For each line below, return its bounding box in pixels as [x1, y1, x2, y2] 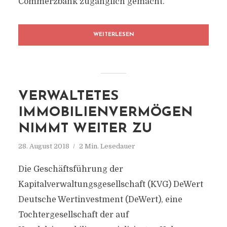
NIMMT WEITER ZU [18, 122, 152, 136]
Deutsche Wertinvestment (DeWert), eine [18, 195, 182, 204]
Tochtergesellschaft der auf [18, 210, 129, 219]
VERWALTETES [18, 90, 119, 103]
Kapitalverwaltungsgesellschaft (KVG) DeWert [18, 180, 203, 189]
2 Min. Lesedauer [79, 142, 135, 150]
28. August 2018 [18, 142, 69, 150]
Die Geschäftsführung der [18, 165, 123, 174]
